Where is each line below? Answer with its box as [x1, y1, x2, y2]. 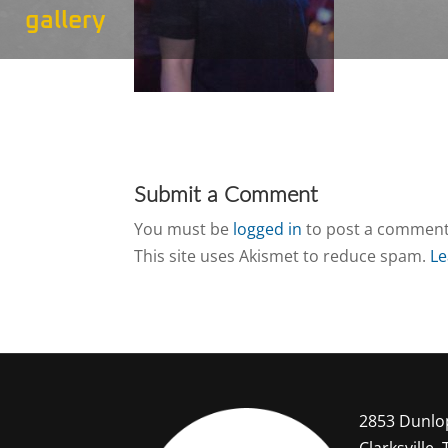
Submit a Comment [134, 183, 319, 206]
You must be [134, 217, 234, 240]
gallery [25, 7, 106, 33]
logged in [233, 217, 303, 240]
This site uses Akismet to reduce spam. [134, 244, 431, 267]
